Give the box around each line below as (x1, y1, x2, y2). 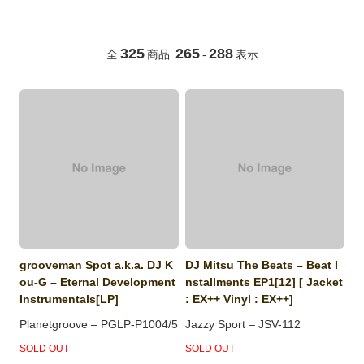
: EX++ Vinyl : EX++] (185, 292, 294, 306)
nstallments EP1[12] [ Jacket (185, 275, 344, 289)
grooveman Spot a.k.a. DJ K (19, 258, 174, 272)
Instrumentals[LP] (19, 292, 119, 306)
